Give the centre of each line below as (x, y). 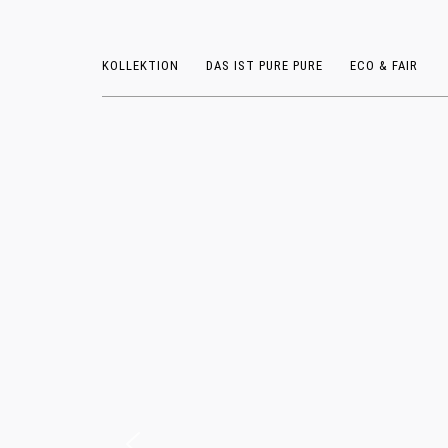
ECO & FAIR (384, 65)
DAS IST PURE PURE (265, 65)
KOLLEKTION (140, 65)
